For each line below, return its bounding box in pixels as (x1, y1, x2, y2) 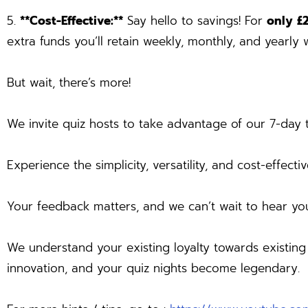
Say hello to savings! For (123, 12, 267, 30)
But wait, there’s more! (7, 74, 131, 92)
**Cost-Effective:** (20, 12, 123, 30)
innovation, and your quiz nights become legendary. (7, 259, 304, 278)
